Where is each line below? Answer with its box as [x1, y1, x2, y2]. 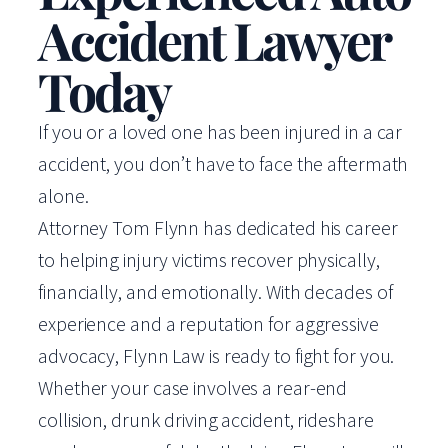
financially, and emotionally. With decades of [38, 279, 393, 304]
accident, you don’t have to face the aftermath [38, 151, 409, 176]
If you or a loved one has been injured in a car [38, 119, 403, 144]
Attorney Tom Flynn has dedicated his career [38, 215, 398, 240]
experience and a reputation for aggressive [38, 311, 379, 336]
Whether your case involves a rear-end [38, 375, 348, 400]
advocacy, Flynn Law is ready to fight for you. [38, 343, 395, 368]
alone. [38, 183, 89, 208]
